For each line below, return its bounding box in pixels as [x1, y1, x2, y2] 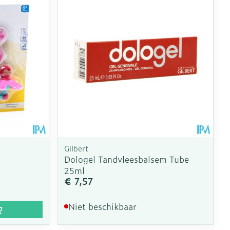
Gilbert [64, 142, 89, 154]
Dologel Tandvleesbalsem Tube [64, 152, 189, 165]
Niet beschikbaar [68, 200, 137, 213]
